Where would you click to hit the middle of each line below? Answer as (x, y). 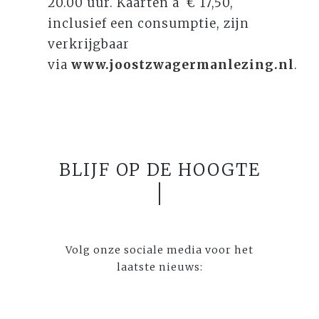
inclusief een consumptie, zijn (149, 23)
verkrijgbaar (89, 44)
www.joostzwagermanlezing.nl (183, 64)
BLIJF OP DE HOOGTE (159, 169)
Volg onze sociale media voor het (159, 250)
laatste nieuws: (159, 267)
